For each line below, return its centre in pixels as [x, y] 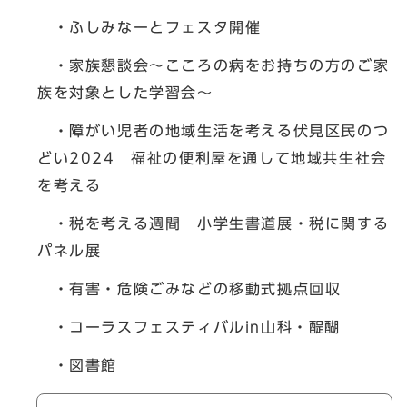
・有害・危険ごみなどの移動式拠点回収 [189, 288]
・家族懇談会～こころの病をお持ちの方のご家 [213, 65]
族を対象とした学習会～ [125, 92]
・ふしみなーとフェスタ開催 [149, 27]
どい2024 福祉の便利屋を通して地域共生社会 [212, 158]
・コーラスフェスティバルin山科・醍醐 [189, 327]
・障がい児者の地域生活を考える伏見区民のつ [213, 130]
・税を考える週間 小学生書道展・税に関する [213, 223]
